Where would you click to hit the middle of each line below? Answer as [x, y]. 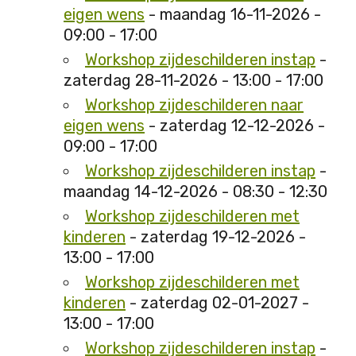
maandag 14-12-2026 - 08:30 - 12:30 [195, 192]
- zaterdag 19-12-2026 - [216, 237]
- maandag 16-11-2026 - [233, 15]
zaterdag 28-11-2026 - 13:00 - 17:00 [193, 81]
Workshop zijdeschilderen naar [194, 105]
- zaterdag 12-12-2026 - [235, 126]
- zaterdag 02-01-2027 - [217, 303]
